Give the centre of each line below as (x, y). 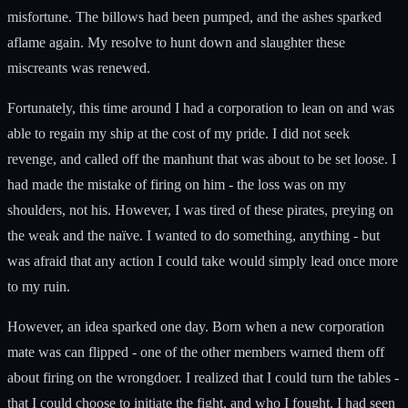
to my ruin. (39, 286)
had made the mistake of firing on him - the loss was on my (177, 184)
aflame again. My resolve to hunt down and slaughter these (176, 42)
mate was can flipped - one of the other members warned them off (196, 352)
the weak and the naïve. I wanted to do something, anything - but (194, 235)
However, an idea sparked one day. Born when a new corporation (196, 326)
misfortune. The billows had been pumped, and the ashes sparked (194, 16)
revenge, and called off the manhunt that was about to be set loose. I (202, 158)
